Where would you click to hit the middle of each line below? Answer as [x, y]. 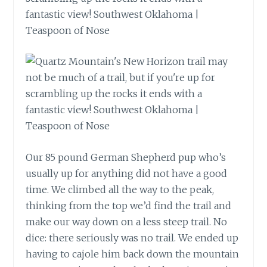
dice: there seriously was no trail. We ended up [132, 238]
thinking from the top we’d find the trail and [129, 206]
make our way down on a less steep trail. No [127, 222]
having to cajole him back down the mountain [133, 254]
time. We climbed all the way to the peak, [120, 190]
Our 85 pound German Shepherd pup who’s [126, 158]
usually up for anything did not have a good [127, 174]
